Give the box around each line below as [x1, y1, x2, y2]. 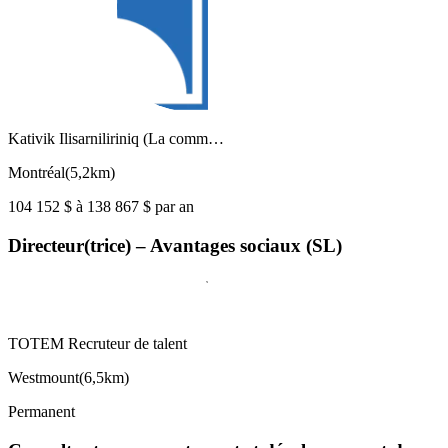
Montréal [8, 164, 65, 182]
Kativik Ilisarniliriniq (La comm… [8, 130, 224, 148]
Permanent [8, 402, 75, 420]
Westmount [8, 368, 79, 386]
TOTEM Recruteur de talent [8, 334, 187, 352]
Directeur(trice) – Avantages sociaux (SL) [8, 235, 342, 257]
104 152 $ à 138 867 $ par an [8, 198, 194, 216]
